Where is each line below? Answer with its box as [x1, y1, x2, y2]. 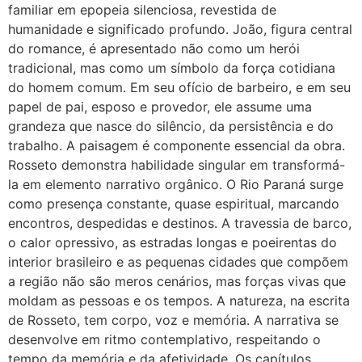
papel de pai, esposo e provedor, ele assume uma [8, 99, 312, 116]
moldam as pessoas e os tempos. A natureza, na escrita [8, 293, 350, 309]
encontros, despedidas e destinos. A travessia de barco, [8, 215, 351, 232]
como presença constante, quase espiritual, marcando [8, 196, 339, 213]
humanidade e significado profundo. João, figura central [8, 21, 352, 38]
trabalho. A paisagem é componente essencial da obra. [8, 137, 345, 154]
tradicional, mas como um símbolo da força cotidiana [8, 60, 335, 77]
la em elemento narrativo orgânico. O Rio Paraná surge [8, 176, 343, 193]
